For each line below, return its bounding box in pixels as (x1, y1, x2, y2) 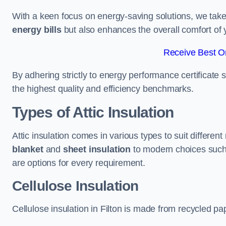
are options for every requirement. (12, 158, 145, 168)
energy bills (12, 25, 62, 35)
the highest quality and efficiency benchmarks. (12, 84, 194, 94)
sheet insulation (63, 144, 131, 154)
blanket (12, 144, 43, 154)
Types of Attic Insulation (12, 104, 174, 121)
